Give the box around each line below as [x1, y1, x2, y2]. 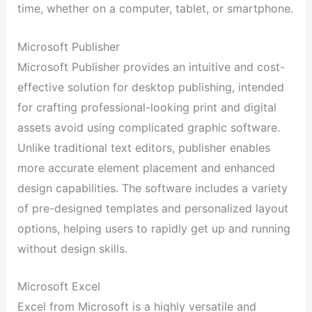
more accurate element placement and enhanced [17, 160, 275, 175]
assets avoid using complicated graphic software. [17, 120, 280, 134]
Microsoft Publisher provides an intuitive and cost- [17, 59, 285, 74]
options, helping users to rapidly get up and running [17, 221, 290, 235]
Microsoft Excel [17, 279, 100, 294]
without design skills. [17, 241, 127, 256]
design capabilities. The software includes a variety [17, 180, 288, 195]
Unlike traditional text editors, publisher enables [17, 140, 270, 155]
